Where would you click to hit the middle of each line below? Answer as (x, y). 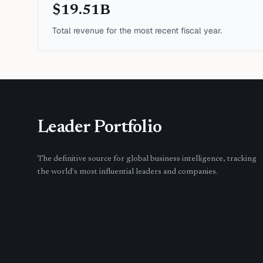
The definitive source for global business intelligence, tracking (147, 159)
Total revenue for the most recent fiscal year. (137, 31)
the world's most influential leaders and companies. (128, 172)
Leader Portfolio (100, 128)
